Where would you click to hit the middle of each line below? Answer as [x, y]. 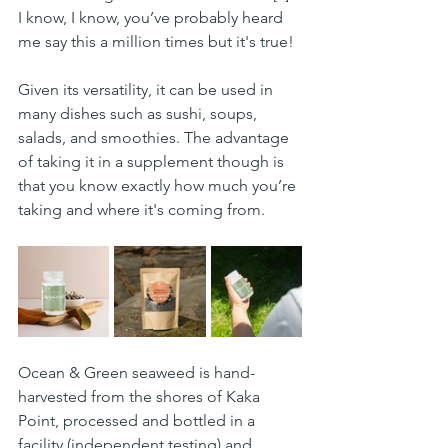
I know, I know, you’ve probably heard [152, 18]
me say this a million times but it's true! [156, 42]
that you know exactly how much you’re [159, 186]
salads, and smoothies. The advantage [155, 138]
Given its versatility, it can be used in [147, 90]
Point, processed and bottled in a [138, 421]
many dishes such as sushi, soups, [139, 114]
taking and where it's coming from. [141, 210]
